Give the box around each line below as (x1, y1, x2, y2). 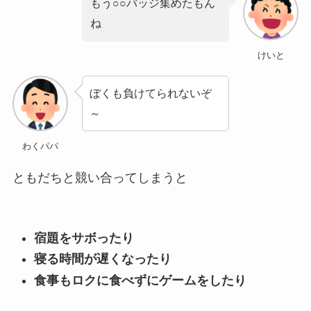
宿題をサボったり (34, 230, 135, 245)
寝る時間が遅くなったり (34, 252, 172, 267)
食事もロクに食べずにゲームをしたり (34, 273, 247, 287)
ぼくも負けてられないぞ (89, 86, 212, 99)
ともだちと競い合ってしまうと (12, 170, 187, 185)
